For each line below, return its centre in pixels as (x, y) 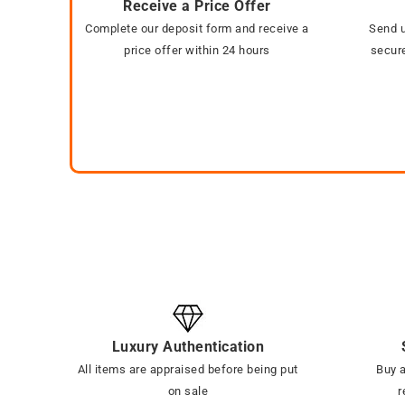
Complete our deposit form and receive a (197, 29)
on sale (188, 391)
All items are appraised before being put (188, 370)
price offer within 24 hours (197, 51)
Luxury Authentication (188, 347)
